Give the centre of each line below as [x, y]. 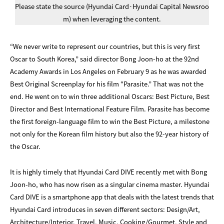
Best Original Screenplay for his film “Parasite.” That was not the [107, 84]
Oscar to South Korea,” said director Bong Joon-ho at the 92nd [104, 59]
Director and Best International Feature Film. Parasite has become [110, 109]
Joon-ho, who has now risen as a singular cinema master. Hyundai [110, 184]
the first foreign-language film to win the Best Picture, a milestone [110, 121]
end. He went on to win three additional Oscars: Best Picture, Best [110, 96]
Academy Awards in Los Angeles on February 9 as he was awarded [108, 71]
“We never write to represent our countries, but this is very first [105, 46]
